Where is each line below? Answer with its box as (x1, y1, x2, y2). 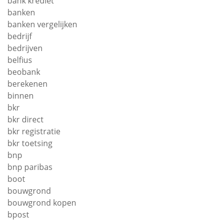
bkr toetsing (7, 137, 53, 149)
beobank (7, 66, 40, 77)
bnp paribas (7, 161, 53, 172)
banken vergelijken (7, 18, 77, 30)
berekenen (7, 78, 48, 89)
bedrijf (7, 30, 32, 42)
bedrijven (7, 42, 43, 54)
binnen (7, 90, 34, 101)
